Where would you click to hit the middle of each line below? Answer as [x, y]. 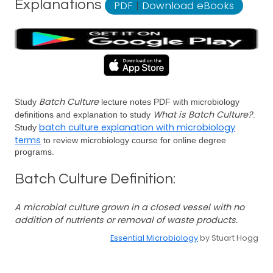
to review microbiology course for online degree [133, 140]
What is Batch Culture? [203, 115]
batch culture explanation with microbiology [137, 127]
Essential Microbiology [154, 238]
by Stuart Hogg [228, 238]
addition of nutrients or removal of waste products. [126, 220]
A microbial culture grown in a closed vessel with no [129, 207]
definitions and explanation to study [84, 115]
